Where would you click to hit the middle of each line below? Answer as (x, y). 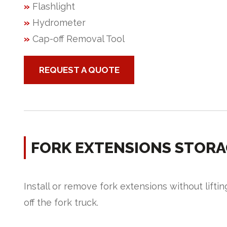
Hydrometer (59, 23)
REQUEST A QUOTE (79, 70)
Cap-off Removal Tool (77, 39)
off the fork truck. (61, 203)
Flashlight (52, 7)
